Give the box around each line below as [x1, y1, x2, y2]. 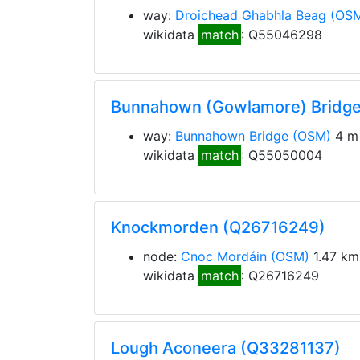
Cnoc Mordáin [181, 248, 267, 264]
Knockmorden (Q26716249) [111, 218, 325, 237]
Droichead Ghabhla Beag [175, 7, 326, 23]
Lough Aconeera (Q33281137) [111, 338, 341, 358]
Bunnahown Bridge [175, 128, 288, 144]
